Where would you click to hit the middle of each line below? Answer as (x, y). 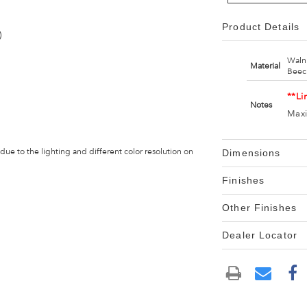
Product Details (261, 27)
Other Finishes (259, 208)
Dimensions (251, 153)
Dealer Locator (260, 235)
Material (265, 66)
